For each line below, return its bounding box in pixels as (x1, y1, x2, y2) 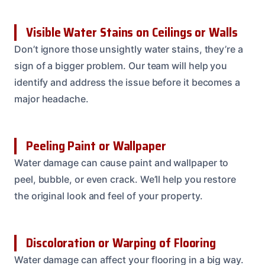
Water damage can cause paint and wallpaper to (14, 157, 229, 169)
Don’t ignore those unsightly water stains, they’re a (14, 43, 243, 56)
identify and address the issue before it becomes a (14, 76, 241, 89)
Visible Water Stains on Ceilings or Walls (26, 22, 238, 43)
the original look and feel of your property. (14, 190, 203, 202)
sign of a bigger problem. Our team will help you (14, 60, 228, 72)
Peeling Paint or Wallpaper (26, 136, 166, 156)
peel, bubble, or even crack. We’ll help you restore (14, 173, 236, 186)
